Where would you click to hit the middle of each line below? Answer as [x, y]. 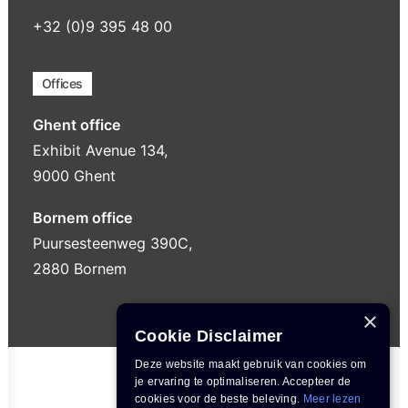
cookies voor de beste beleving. [219, 399]
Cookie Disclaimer [209, 336]
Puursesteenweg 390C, [113, 243]
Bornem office [83, 217]
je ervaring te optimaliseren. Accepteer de [243, 382]
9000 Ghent [74, 175]
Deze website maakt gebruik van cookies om [251, 364]
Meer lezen [332, 399]
